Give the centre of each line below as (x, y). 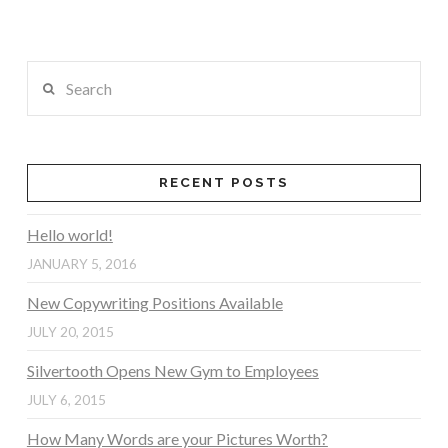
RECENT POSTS (224, 182)
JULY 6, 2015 (66, 399)
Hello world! (69, 235)
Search (48, 74)
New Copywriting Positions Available (154, 303)
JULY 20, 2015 (70, 331)
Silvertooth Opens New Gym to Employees (172, 370)
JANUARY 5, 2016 (81, 264)
